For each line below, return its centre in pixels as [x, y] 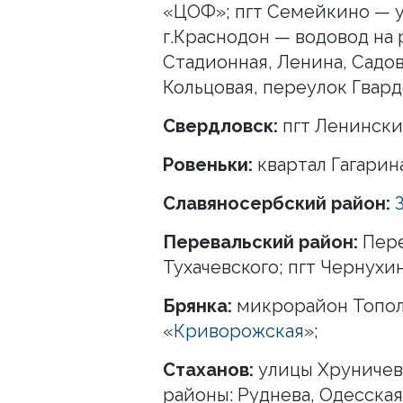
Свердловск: [220, 125]
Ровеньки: [208, 164]
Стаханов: [208, 369]
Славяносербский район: [277, 203]
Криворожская [239, 331]
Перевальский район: [260, 242]
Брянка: [197, 305]
